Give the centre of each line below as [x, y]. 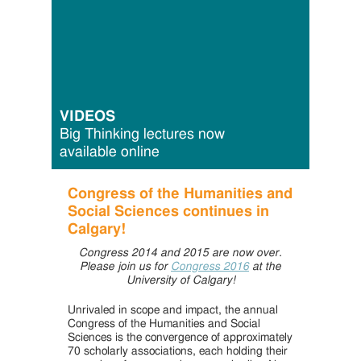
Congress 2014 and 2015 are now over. [180, 253]
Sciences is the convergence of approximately [180, 338]
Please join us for [125, 267]
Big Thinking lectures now [142, 135]
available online [110, 152]
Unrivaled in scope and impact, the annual [173, 310]
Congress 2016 [210, 267]
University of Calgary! [180, 280]
